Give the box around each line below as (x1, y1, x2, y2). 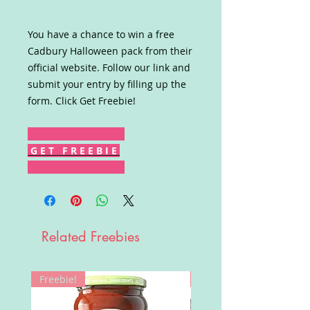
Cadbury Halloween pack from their (28, 44, 192, 57)
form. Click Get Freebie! (28, 94, 136, 107)
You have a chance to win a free (28, 28, 174, 41)
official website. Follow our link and (28, 61, 190, 74)
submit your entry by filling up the (28, 77, 186, 91)
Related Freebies (42, 228, 140, 246)
